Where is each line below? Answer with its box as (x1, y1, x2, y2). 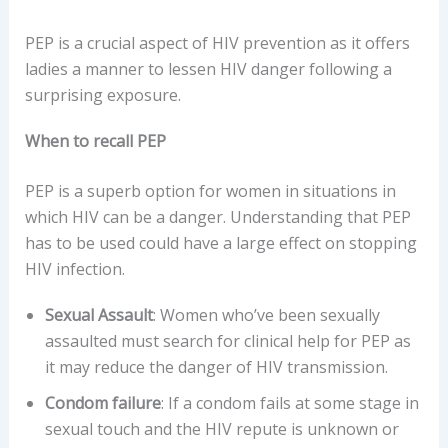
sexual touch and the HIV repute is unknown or (44, 417, 399, 440)
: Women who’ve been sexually (152, 303, 380, 326)
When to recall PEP (24, 130, 166, 153)
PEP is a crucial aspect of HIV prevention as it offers (24, 32, 410, 55)
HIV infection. (24, 258, 125, 281)
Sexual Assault (44, 303, 153, 326)
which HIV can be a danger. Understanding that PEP (24, 206, 411, 229)
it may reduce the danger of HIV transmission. (44, 355, 388, 378)
